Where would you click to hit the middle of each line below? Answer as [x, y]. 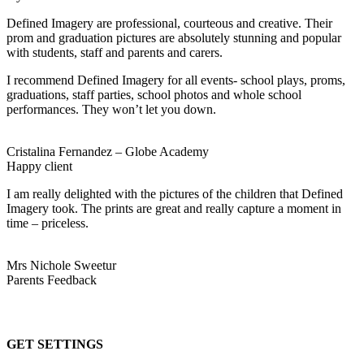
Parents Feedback [52, 279]
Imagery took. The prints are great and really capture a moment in [174, 208]
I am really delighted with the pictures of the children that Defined [175, 193]
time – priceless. [48, 223]
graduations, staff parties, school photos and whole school [154, 94]
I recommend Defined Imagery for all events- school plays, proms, [176, 80]
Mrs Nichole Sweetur [61, 265]
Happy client [39, 166]
